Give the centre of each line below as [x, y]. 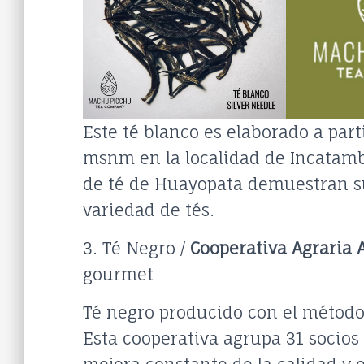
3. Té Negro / [136, 248]
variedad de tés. [149, 210]
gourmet [118, 274]
